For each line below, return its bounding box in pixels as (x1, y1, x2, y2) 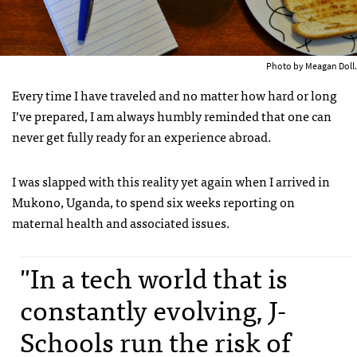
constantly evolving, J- (20, 287, 286, 331)
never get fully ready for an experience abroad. (12, 126, 272, 147)
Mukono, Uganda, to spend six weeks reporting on (12, 191, 295, 213)
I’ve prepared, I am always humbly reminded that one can (12, 105, 331, 127)
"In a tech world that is (20, 255, 288, 300)
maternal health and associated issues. (12, 212, 230, 233)
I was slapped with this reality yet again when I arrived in (12, 171, 330, 192)
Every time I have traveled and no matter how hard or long (12, 84, 337, 106)
